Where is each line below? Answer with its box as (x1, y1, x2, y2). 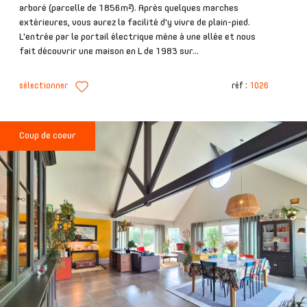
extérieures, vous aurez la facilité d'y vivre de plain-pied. (19, 17, 250, 27)
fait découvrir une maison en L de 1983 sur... (19, 46, 199, 56)
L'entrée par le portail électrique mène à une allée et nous (19, 32, 256, 42)
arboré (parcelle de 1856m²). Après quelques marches (19, 3, 238, 13)
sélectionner (19, 82, 68, 91)
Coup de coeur (19, 130, 76, 140)
